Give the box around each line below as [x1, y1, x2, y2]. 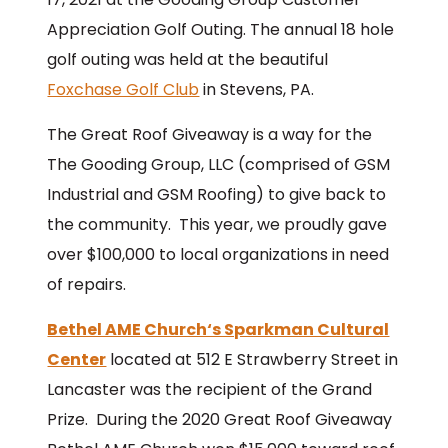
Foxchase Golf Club [47, 78, 200, 102]
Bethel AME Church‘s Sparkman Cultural [47, 318, 390, 342]
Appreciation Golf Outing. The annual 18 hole [47, 18, 395, 42]
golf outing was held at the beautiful [47, 48, 329, 72]
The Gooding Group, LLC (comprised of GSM [47, 153, 391, 177]
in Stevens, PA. [199, 78, 315, 102]
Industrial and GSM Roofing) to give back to [47, 183, 387, 207]
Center [47, 348, 107, 372]
